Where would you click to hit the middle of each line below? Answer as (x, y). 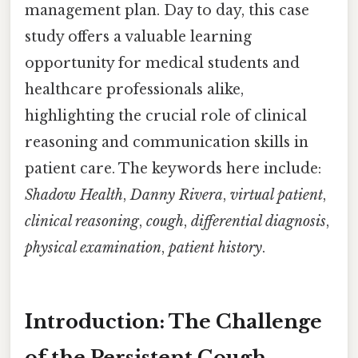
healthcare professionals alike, (134, 89)
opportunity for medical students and (162, 63)
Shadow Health (74, 195)
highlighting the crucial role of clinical (166, 115)
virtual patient (276, 195)
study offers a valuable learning (138, 36)
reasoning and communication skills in (167, 142)
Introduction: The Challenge (173, 321)
